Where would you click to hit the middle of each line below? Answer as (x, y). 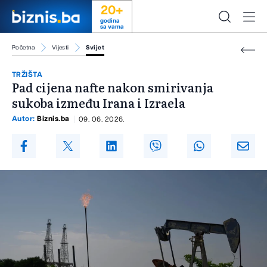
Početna (24, 48)
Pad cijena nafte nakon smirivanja (113, 87)
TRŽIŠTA (27, 75)
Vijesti (60, 48)
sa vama (112, 27)
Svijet (95, 48)
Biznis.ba (53, 119)
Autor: (25, 119)
